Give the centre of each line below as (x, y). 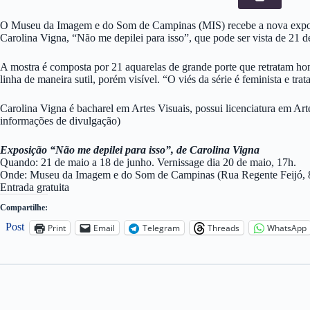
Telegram (161, 228)
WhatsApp (287, 228)
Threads (224, 228)
